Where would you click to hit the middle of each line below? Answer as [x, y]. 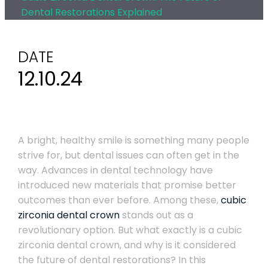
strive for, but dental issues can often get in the [128, 155]
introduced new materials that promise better [127, 185]
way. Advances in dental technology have [115, 170]
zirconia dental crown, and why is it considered [127, 245]
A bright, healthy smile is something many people [133, 140]
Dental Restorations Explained [91, 12]
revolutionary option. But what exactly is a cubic [130, 230]
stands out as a [156, 215]
